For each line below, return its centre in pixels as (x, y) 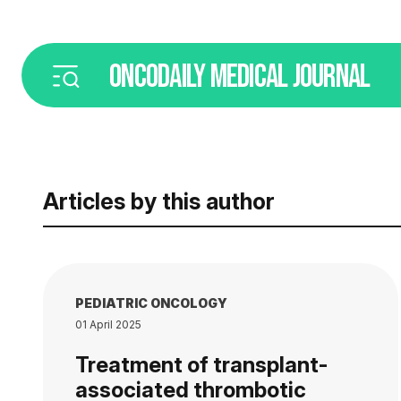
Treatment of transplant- (201, 365)
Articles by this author (159, 201)
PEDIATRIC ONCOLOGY (151, 303)
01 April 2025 (108, 324)
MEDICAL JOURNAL (290, 77)
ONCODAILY (160, 77)
